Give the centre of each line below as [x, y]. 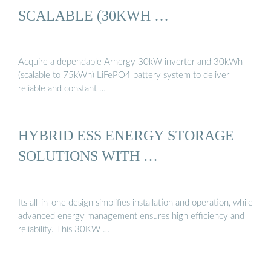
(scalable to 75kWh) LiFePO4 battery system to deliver [124, 76]
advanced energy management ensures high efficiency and [131, 216]
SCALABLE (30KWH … [93, 15]
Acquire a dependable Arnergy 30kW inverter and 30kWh [130, 62]
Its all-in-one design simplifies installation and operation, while [135, 203]
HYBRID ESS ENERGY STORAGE [126, 135]
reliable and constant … [62, 89]
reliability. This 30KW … [64, 229]
